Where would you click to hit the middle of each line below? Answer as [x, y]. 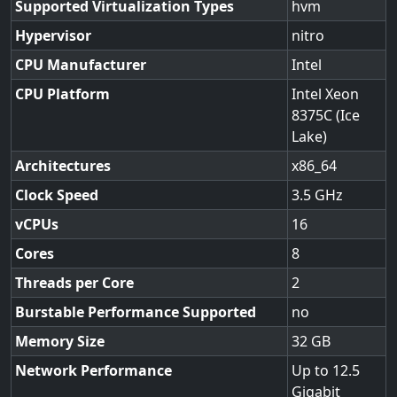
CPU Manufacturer [81, 65]
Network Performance [93, 370]
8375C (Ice [326, 115]
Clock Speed [57, 195]
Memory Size [60, 341]
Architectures [63, 166]
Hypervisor [53, 35]
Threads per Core [74, 283]
